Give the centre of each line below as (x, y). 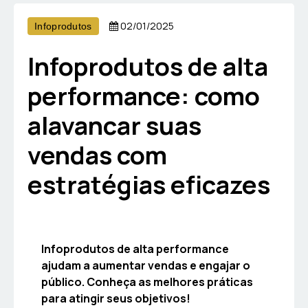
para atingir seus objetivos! (116, 298)
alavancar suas (114, 125)
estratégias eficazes (149, 184)
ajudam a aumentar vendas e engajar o (146, 265)
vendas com (97, 155)
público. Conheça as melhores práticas (147, 282)
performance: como (144, 96)
